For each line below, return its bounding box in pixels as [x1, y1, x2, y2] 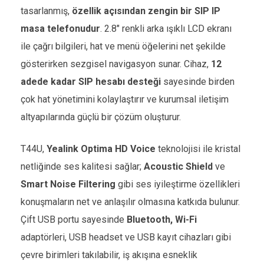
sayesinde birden [161, 76, 235, 87]
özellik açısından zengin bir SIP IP [72, 5, 220, 16]
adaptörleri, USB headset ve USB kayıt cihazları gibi [21, 232, 231, 243]
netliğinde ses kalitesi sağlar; [21, 161, 144, 172]
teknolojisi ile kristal [156, 143, 240, 154]
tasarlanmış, [21, 5, 72, 16]
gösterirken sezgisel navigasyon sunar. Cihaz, [21, 58, 211, 70]
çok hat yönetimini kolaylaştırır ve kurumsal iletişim [21, 94, 229, 105]
